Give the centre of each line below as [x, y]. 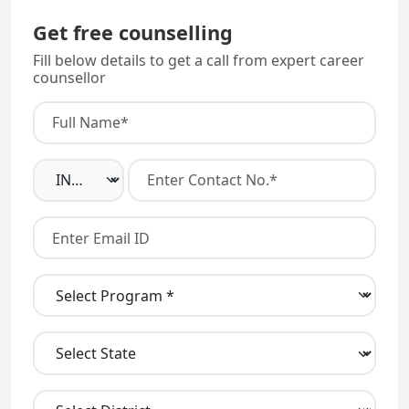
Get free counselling [133, 32]
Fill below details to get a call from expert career [199, 60]
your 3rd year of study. [104, 15]
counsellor [69, 77]
